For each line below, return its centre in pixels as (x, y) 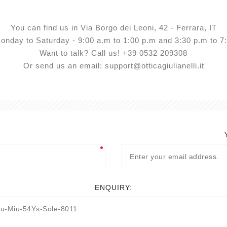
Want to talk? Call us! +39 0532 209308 (113, 53)
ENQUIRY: (113, 187)
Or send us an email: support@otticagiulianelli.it (113, 66)
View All (200, 13)
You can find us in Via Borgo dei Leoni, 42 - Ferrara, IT (113, 28)
